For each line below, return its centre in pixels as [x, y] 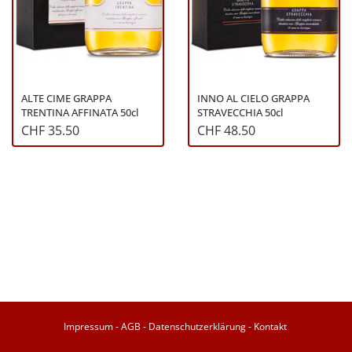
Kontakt [270, 326]
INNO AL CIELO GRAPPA [253, 99]
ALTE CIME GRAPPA [66, 99]
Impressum [88, 326]
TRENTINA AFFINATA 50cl [80, 113]
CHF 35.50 [50, 131]
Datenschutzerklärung [197, 326]
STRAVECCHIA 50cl [240, 113]
